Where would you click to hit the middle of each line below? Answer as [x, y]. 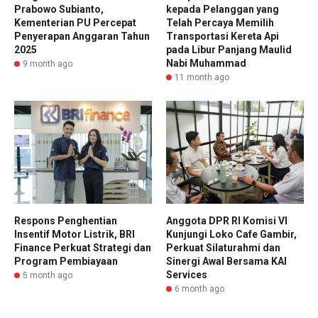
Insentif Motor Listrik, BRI [75, 235]
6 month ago [199, 289]
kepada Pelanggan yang [223, 9]
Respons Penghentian [66, 221]
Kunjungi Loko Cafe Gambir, [231, 235]
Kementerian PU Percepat [75, 22]
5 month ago [48, 276]
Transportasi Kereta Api [223, 36]
